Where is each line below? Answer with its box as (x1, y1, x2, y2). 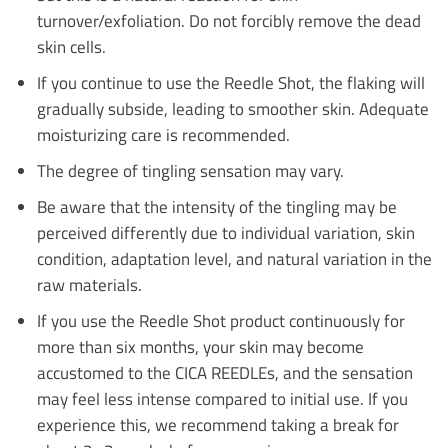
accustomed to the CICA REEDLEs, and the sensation (36, 359, 413, 385)
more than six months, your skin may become (36, 333, 364, 359)
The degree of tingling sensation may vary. (36, 157, 344, 183)
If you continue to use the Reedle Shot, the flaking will (36, 69, 425, 95)
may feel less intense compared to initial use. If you (36, 385, 408, 411)
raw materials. (36, 271, 142, 297)
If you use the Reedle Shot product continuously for (36, 307, 405, 333)
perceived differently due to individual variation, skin (36, 219, 415, 245)
